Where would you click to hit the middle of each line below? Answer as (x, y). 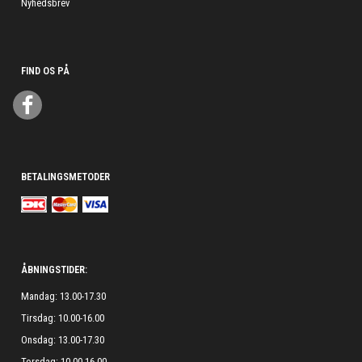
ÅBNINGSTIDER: (54, 269)
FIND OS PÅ (45, 71)
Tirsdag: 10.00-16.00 (63, 318)
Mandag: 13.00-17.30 (63, 296)
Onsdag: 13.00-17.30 (63, 340)
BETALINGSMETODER (65, 177)
